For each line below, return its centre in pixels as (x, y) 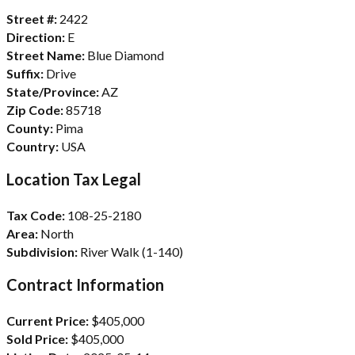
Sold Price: (37, 338)
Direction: (36, 36)
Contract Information (85, 284)
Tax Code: (36, 215)
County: (30, 128)
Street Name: (46, 55)
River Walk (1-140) (130, 251)
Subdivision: (42, 251)
